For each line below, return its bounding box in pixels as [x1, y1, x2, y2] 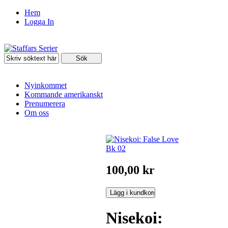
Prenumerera [24, 99, 65, 108]
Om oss [24, 108, 49, 117]
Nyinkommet [24, 81, 67, 90]
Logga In [24, 17, 54, 26]
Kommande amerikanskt [24, 90, 103, 99]
